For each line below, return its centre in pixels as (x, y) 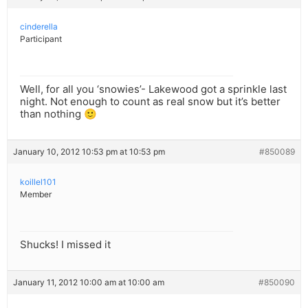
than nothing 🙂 (58, 114)
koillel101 (38, 182)
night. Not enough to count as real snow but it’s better (150, 102)
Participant (41, 39)
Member (36, 195)
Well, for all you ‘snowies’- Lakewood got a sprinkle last (153, 89)
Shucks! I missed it (65, 245)
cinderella (39, 27)
